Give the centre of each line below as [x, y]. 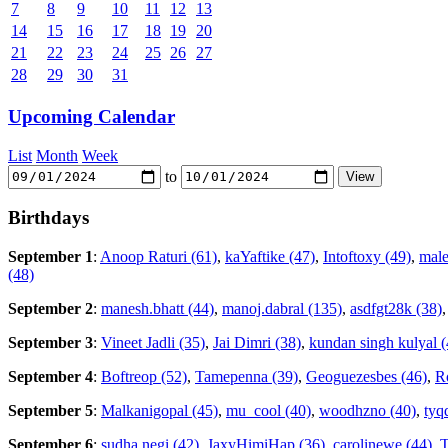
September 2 [50, 309]
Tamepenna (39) [246, 377]
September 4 [50, 377]
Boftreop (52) [144, 377]
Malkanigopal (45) [159, 411]
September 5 [50, 411]
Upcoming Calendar [91, 116]
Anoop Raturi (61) [158, 257]
